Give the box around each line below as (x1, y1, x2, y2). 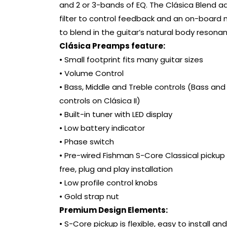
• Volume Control (59, 68, 124, 79)
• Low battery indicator (59, 123, 145, 134)
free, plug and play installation (59, 164, 173, 175)
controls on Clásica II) (59, 95, 140, 106)
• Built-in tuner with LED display (59, 109, 172, 120)
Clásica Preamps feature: (59, 41, 165, 52)
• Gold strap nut (59, 191, 119, 202)
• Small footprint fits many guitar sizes (59, 54, 203, 65)
